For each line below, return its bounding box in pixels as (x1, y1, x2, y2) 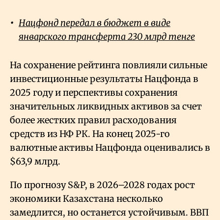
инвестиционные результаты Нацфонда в (10, 73, 198, 84)
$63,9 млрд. (10, 155, 60, 167)
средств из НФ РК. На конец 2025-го (10, 128, 170, 139)
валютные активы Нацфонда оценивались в (10, 141, 210, 153)
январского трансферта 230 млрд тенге (19, 30, 195, 42)
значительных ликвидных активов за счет (10, 100, 202, 112)
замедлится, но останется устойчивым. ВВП (10, 206, 209, 218)
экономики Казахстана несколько (10, 192, 163, 204)
